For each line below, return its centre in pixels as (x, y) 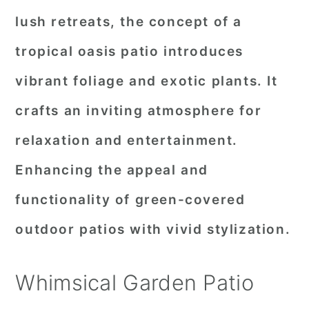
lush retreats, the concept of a (129, 22)
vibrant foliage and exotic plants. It (147, 81)
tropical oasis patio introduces (129, 51)
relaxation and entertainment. (127, 140)
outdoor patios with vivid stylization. (153, 229)
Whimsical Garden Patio (134, 282)
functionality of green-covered (130, 200)
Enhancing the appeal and (112, 170)
